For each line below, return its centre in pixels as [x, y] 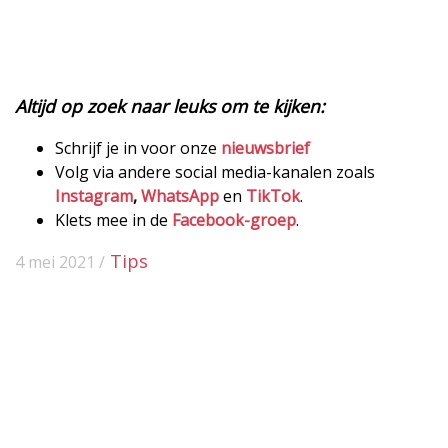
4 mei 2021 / [60, 261]
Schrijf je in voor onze [138, 147]
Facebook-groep [234, 219]
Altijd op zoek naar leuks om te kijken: [170, 105]
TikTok [273, 195]
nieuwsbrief [265, 147]
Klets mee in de [113, 219]
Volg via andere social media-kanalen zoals [215, 171]
